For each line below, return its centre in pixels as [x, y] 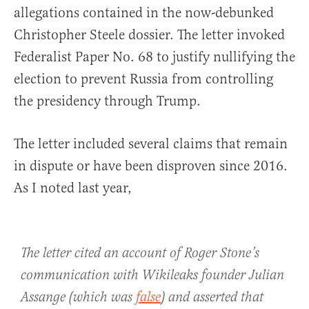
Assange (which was [78, 297]
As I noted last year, [73, 188]
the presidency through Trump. [107, 101]
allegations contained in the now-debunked [144, 12]
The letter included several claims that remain [151, 143]
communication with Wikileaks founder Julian [152, 275]
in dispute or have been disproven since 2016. [151, 166]
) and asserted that [212, 297]
